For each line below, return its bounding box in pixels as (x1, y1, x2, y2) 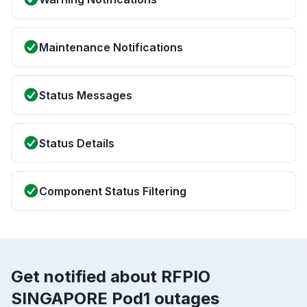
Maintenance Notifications (39, 40, 183, 55)
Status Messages (39, 88, 132, 103)
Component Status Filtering (39, 184, 186, 199)
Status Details (39, 136, 114, 151)
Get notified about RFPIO (11, 267, 210, 287)
